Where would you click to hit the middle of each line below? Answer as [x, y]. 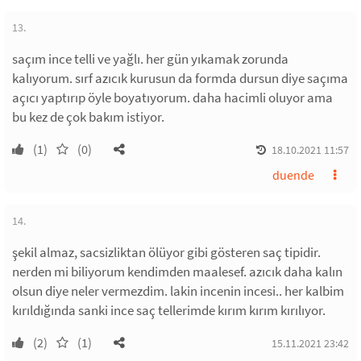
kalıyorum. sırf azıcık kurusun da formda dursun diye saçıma [180, 78]
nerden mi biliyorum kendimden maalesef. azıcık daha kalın [177, 272]
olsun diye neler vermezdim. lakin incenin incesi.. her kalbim [178, 291]
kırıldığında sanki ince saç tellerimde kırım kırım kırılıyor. [169, 310]
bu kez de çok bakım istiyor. [88, 117]
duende [293, 175]
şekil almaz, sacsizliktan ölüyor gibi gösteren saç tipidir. [166, 252]
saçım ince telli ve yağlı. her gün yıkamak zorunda [150, 59]
